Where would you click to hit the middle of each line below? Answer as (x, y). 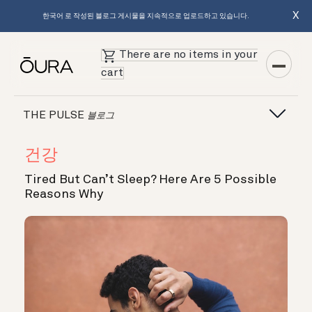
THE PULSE (55, 115)
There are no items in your (189, 55)
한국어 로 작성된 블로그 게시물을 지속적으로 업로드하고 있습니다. (146, 16)
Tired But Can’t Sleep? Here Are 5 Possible (150, 180)
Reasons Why (64, 194)
